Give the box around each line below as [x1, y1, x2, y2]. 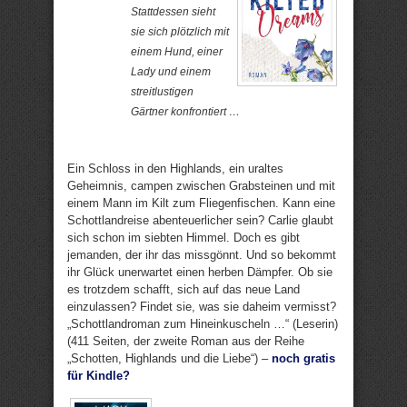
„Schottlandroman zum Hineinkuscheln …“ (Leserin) [67, 317, 338, 331]
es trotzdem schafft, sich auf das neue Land [67, 283, 300, 296]
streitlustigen [131, 85, 194, 98]
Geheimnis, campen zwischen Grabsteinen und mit [67, 179, 335, 193]
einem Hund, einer [131, 45, 223, 58]
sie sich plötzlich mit [131, 25, 229, 38]
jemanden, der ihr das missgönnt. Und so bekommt [67, 248, 336, 262]
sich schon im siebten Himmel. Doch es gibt [67, 231, 300, 244]
